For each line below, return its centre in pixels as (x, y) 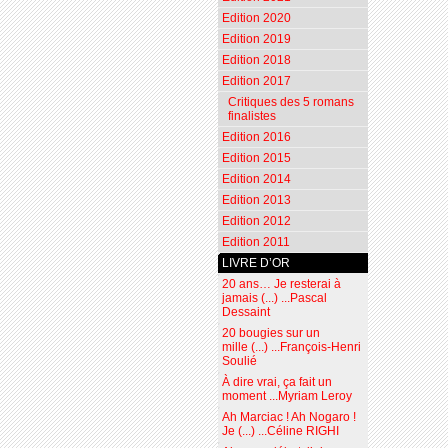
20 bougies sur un (270, 333)
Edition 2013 (256, 200)
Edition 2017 (256, 81)
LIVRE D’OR (255, 263)
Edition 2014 (256, 179)
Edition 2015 (256, 158)
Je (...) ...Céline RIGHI (280, 431)
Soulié (239, 361)
